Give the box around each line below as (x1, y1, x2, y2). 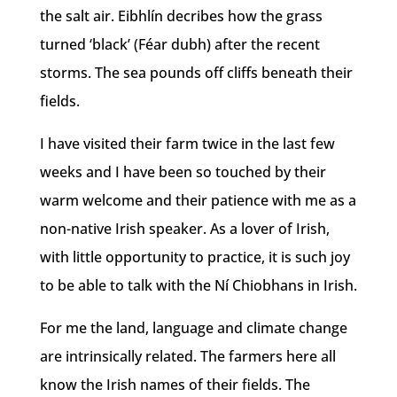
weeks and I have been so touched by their (39, 161, 326, 182)
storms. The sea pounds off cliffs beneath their (39, 62, 353, 82)
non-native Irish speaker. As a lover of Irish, (39, 218, 330, 238)
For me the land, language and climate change (39, 317, 347, 338)
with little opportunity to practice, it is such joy (39, 246, 350, 267)
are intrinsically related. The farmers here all (39, 346, 336, 366)
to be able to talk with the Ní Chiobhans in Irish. (39, 275, 357, 295)
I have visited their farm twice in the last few (39, 133, 335, 153)
